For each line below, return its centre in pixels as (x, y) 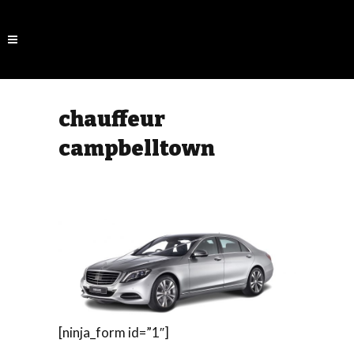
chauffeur (112, 119)
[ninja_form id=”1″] (114, 332)
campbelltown (137, 149)
